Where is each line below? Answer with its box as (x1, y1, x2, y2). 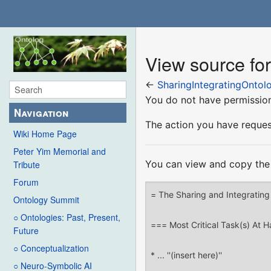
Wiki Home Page (13, 128, 77, 140)
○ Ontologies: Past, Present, (13, 211, 120, 224)
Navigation (14, 105, 69, 120)
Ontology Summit (13, 194, 79, 206)
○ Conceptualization (13, 242, 89, 255)
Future (13, 224, 39, 237)
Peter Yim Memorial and (13, 145, 106, 158)
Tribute (13, 158, 40, 171)
